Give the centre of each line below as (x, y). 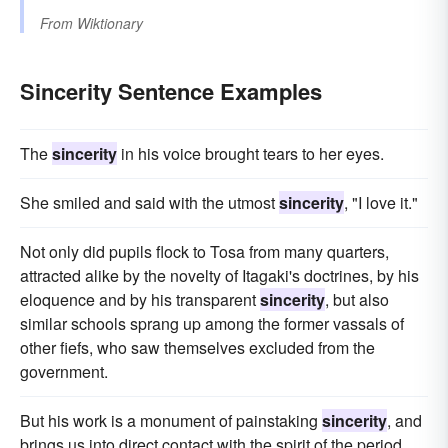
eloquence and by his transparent (140, 300)
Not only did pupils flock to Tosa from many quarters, (204, 252)
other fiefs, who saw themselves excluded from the (197, 348)
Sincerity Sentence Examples (171, 91)
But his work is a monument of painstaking (171, 421)
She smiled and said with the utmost (149, 203)
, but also (357, 300)
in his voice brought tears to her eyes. (250, 154)
